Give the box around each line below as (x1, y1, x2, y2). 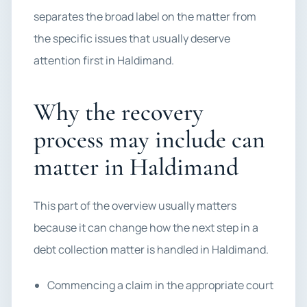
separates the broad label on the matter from (34, 9, 256, 24)
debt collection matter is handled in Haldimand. (34, 242, 269, 257)
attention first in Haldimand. (34, 53, 174, 68)
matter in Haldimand (34, 152, 238, 182)
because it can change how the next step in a (34, 220, 258, 235)
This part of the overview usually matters (34, 198, 236, 213)
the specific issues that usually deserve (34, 31, 230, 46)
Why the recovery (34, 97, 204, 127)
